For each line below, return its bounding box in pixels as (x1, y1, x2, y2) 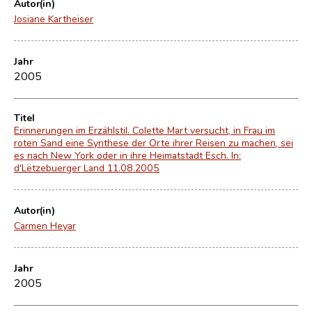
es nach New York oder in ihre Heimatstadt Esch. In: (14, 148, 241, 162)
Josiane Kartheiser (14, 12, 93, 25)
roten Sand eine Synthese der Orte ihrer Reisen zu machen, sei (14, 136, 293, 149)
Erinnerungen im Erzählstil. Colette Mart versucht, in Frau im (14, 123, 275, 136)
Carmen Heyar (14, 219, 76, 232)
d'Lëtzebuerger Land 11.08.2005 (14, 161, 159, 174)
